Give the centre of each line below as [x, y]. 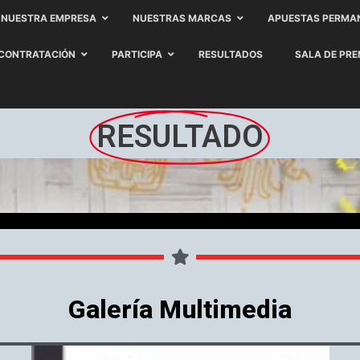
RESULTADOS [231, 54]
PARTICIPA [137, 54]
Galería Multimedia [180, 309]
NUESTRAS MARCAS [182, 18]
